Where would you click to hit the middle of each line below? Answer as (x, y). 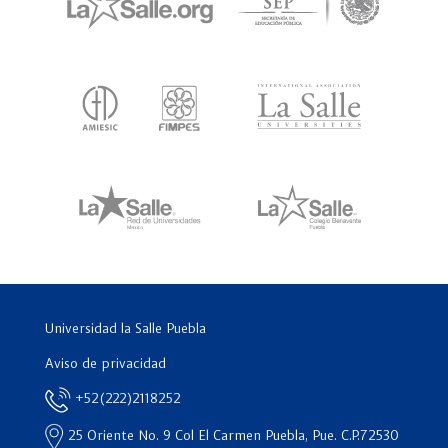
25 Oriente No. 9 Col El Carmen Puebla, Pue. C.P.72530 (231, 435)
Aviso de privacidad (105, 363)
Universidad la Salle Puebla (125, 328)
